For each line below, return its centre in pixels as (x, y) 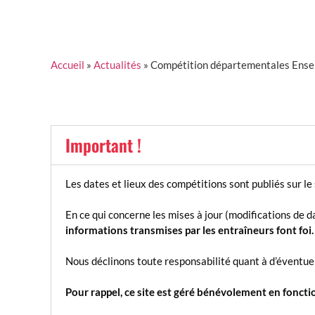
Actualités (117, 65)
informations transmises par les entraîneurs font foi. (189, 230)
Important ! (103, 145)
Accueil (67, 65)
